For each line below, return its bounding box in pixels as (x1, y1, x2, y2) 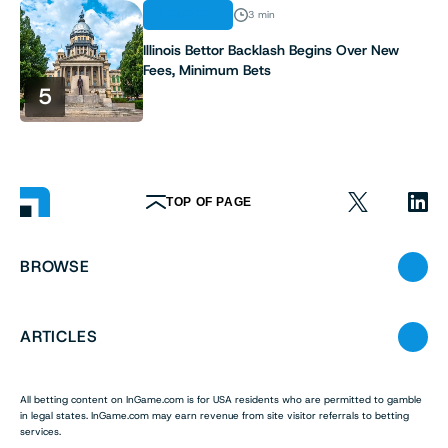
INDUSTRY (157, 6, 219, 23)
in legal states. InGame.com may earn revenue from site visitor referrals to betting (20, 409, 409, 423)
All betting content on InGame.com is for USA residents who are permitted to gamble (20, 393, 422, 407)
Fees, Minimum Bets (142, 60, 271, 79)
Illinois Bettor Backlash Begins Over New (142, 40, 399, 59)
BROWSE (20, 256, 90, 278)
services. (20, 425, 61, 439)
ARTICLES (20, 326, 98, 348)
